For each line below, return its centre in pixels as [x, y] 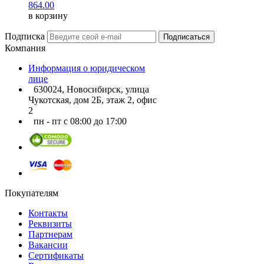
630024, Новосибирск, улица [91, 89]
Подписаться [187, 37]
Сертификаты [56, 255]
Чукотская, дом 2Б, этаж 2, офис [93, 100]
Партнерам [50, 234]
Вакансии [48, 245]
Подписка [25, 36]
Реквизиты [50, 223]
